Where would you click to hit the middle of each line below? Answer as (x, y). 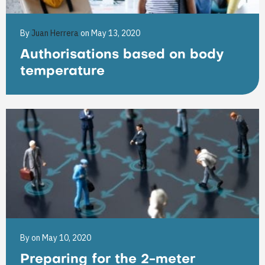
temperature (62, 72)
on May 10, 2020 (61, 238)
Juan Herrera (56, 33)
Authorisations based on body (122, 55)
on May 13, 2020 (110, 33)
